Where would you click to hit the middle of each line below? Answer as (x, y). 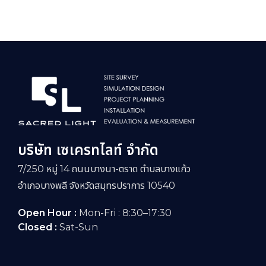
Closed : (39, 227)
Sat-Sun (79, 227)
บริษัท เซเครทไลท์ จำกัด (88, 150)
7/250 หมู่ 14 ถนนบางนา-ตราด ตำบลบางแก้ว (104, 169)
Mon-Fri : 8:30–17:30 (125, 213)
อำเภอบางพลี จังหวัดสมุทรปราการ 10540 (96, 186)
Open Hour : (48, 213)
